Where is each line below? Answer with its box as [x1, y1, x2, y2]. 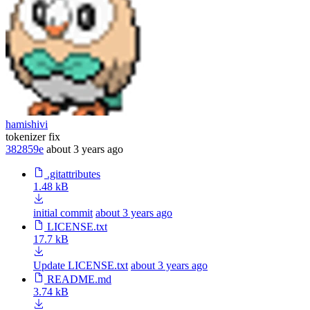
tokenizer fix [6, 130, 60, 143]
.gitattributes [47, 167, 100, 180]
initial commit [33, 206, 93, 219]
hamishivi [6, 118, 48, 130]
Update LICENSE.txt [33, 259, 128, 271]
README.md [47, 273, 111, 285]
